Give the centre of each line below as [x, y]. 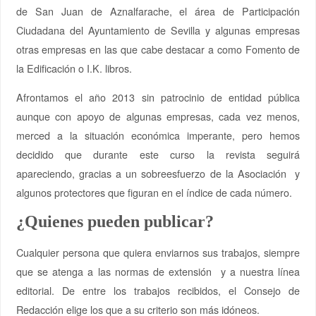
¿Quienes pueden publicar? [115, 221]
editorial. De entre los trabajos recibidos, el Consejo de [158, 290]
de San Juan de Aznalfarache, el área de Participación [158, 11]
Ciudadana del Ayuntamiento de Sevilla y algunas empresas [158, 30]
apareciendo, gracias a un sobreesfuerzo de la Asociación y [158, 174]
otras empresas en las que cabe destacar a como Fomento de [158, 49]
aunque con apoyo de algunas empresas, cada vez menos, [158, 116]
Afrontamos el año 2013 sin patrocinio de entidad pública [158, 97]
